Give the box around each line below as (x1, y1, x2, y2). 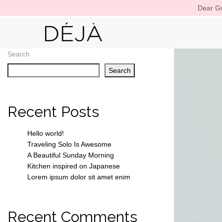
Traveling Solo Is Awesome (27, 140, 111, 149)
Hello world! (27, 129, 64, 138)
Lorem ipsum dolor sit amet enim (27, 173, 130, 181)
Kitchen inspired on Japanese (27, 162, 120, 170)
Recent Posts (7, 103, 99, 120)
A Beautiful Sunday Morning (27, 151, 114, 160)
